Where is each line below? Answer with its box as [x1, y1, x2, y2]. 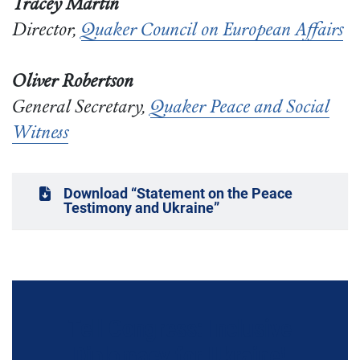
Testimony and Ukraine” [63, 199, 219, 217]
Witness [12, 125, 68, 144]
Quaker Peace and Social [150, 99, 329, 118]
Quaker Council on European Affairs [81, 22, 343, 41]
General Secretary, [12, 99, 150, 118]
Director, [12, 22, 81, 41]
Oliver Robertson [12, 73, 133, 92]
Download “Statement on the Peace [63, 185, 292, 202]
